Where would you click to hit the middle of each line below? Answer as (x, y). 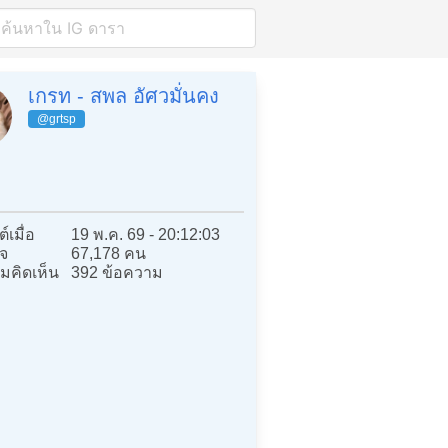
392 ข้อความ (117, 272)
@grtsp (56, 119)
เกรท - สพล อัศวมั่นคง (123, 96)
